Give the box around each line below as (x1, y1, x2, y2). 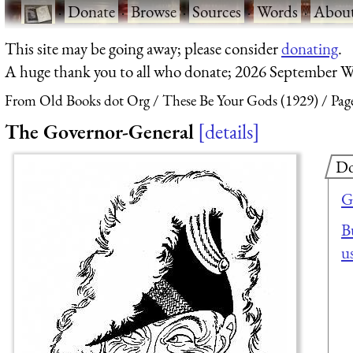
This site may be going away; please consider (5, 37, 281, 59)
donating (281, 37, 338, 59)
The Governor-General (5, 117, 194, 145)
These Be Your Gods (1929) (162, 91, 318, 111)
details (205, 117, 253, 145)
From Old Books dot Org (5, 91, 150, 111)
